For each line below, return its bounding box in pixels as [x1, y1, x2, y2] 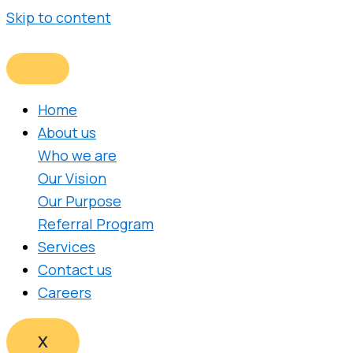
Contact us [38, 260, 112, 279]
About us [38, 123, 96, 142]
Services [38, 237, 95, 256]
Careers [38, 283, 91, 302]
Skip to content [6, 8, 111, 27]
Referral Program [38, 214, 154, 233]
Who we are [38, 146, 117, 165]
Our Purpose [38, 191, 121, 210]
